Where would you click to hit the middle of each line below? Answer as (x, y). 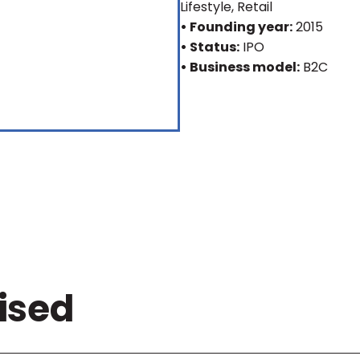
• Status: (210, 47)
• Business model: (240, 67)
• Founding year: (236, 27)
